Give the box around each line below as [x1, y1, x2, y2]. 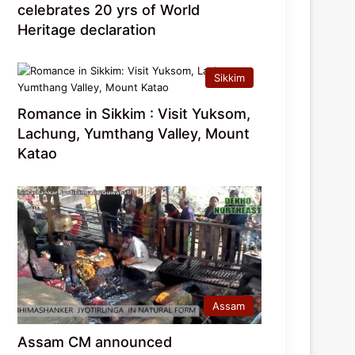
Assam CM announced [17, 334, 173, 351]
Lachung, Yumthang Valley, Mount [17, 125, 250, 143]
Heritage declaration [17, 21, 157, 39]
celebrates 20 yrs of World [17, 2, 200, 19]
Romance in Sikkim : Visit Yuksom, [17, 105, 251, 123]
